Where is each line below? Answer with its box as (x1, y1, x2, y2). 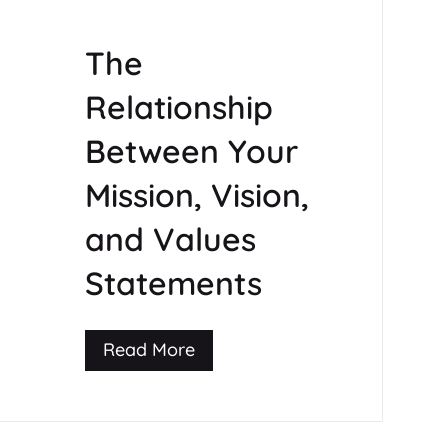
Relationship (84, 87, 273, 128)
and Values (84, 219, 256, 260)
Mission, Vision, (84, 175, 309, 216)
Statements (84, 263, 262, 304)
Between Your (84, 131, 298, 172)
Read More (102, 338, 195, 362)
